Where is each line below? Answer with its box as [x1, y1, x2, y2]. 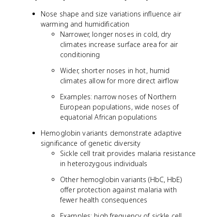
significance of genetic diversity [41, 139, 141, 148]
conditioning [60, 50, 100, 59]
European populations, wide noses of [60, 102, 179, 111]
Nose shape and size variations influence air [41, 9, 181, 18]
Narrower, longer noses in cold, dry [60, 30, 171, 39]
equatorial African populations [60, 112, 157, 122]
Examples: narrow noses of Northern [60, 92, 177, 101]
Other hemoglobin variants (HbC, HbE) [60, 175, 182, 184]
